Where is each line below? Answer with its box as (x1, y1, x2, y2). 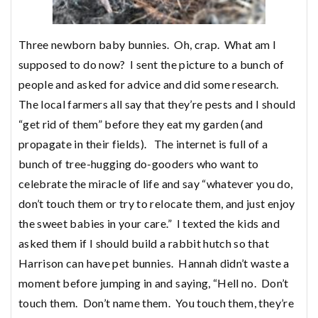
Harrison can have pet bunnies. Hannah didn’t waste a (18, 256, 290, 270)
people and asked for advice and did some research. (18, 77, 281, 91)
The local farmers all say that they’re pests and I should (18, 97, 295, 111)
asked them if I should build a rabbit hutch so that (18, 236, 269, 250)
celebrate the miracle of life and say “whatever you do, (18, 176, 293, 190)
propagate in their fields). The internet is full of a (18, 136, 268, 150)
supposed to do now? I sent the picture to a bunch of (18, 57, 285, 71)
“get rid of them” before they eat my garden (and (18, 116, 263, 131)
